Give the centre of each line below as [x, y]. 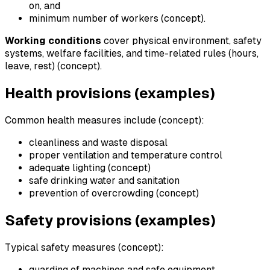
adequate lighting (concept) [90, 168]
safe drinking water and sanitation [104, 181]
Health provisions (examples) [110, 93]
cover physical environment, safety [181, 41]
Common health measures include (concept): [105, 121]
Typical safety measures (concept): [84, 247]
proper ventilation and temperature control [126, 155]
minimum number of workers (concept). [117, 19]
